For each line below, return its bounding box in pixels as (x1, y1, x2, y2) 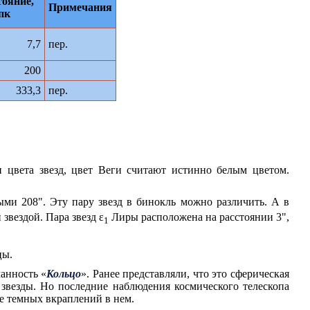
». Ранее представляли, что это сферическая (81, 268, 290, 280)
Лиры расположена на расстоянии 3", (108, 211, 290, 224)
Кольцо (46, 268, 82, 280)
